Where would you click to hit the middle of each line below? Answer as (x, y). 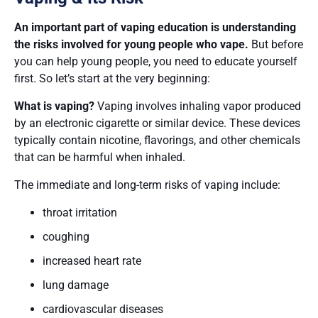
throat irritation (80, 212)
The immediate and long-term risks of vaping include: (147, 185)
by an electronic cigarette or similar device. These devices (157, 123)
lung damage (76, 285)
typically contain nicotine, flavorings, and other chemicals (157, 140)
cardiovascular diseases (103, 309)
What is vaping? (54, 106)
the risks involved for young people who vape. (131, 44)
